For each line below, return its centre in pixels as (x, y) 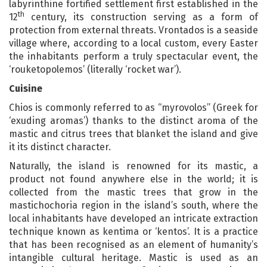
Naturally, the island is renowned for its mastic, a (133, 166)
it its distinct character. (60, 147)
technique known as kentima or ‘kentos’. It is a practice (133, 231)
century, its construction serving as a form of (141, 17)
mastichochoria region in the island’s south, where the (133, 205)
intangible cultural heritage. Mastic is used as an (133, 257)
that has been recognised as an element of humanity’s (133, 244)
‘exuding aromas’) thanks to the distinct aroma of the (133, 120)
